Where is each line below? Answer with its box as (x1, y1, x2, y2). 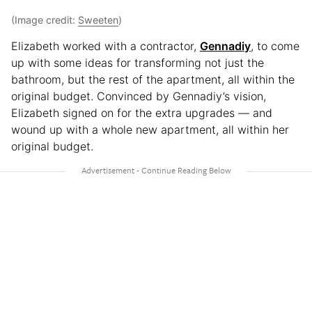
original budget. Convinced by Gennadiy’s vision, (11, 88, 266, 103)
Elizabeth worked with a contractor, (11, 38, 200, 53)
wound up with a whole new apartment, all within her (11, 122, 289, 136)
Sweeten (78, 13, 118, 26)
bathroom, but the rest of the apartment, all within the (11, 72, 295, 86)
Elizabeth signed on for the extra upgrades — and (11, 105, 272, 120)
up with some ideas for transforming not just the (11, 55, 264, 70)
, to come (251, 38, 299, 53)
